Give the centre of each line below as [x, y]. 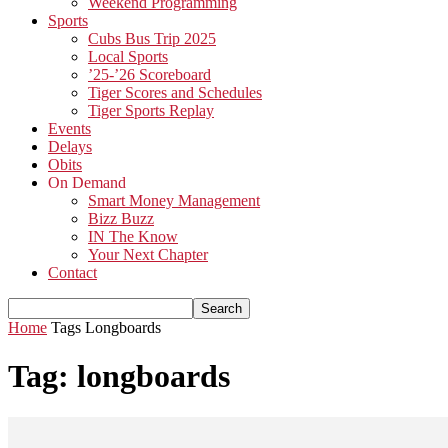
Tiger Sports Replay [151, 110]
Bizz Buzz [121, 218]
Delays [70, 146]
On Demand [87, 182]
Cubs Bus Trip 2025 [152, 38]
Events [69, 128]
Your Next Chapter [148, 254]
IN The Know [133, 236]
